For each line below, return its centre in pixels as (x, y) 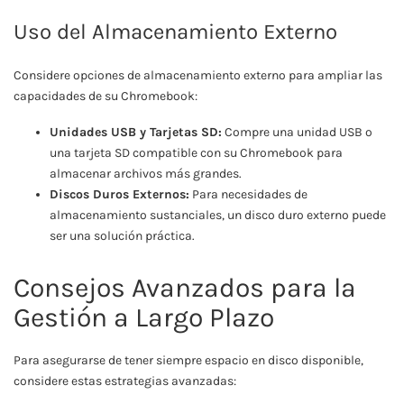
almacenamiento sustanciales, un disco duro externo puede (218, 216)
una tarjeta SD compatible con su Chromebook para (196, 153)
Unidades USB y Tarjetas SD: (136, 133)
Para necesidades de (248, 195)
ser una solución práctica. (122, 236)
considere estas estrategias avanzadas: (125, 381)
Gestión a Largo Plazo (144, 318)
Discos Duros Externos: (119, 195)
